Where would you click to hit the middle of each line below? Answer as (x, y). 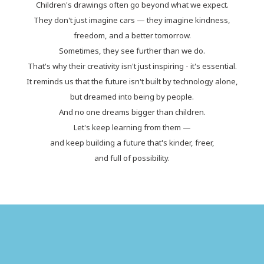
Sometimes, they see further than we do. (132, 50)
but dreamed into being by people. (132, 96)
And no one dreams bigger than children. (132, 112)
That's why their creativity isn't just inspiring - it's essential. (132, 66)
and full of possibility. (132, 158)
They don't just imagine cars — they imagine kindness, (132, 20)
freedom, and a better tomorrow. (132, 35)
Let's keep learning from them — (132, 127)
